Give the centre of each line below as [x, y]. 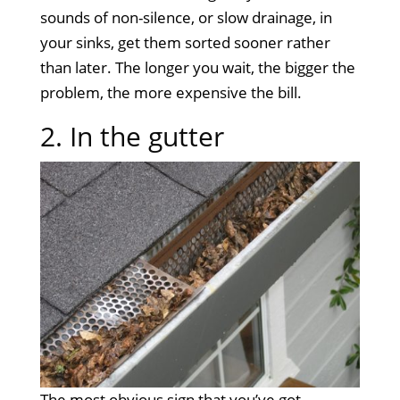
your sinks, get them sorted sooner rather [185, 42]
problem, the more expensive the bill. [171, 92]
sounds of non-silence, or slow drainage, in [186, 17]
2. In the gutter [132, 136]
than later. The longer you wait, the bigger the [197, 67]
